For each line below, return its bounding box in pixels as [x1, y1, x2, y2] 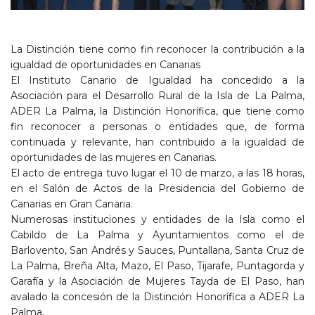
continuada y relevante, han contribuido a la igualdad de [11, 135, 304, 148]
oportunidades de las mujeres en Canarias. [11, 150, 217, 164]
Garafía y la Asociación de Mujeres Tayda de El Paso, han [11, 274, 304, 288]
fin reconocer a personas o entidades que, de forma [11, 120, 304, 133]
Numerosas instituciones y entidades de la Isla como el [11, 212, 304, 226]
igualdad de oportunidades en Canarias [11, 58, 200, 71]
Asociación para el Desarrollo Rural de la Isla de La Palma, [11, 89, 304, 102]
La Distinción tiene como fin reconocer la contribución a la [11, 42, 304, 56]
